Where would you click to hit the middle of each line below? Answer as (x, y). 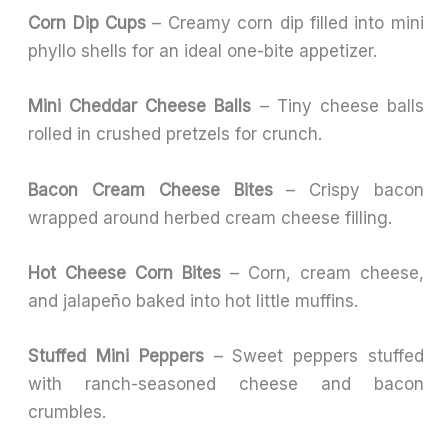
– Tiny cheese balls (337, 106)
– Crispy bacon (348, 189)
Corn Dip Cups (87, 23)
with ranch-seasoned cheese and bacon (226, 383)
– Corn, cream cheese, (322, 272)
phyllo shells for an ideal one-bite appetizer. (203, 51)
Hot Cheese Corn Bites (125, 272)
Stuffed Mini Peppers (116, 355)
